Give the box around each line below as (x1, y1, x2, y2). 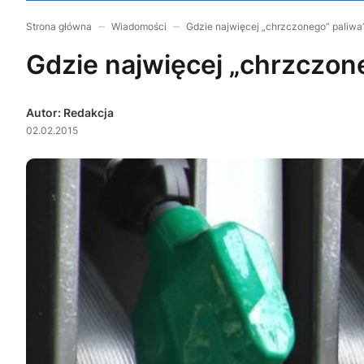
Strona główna (26, 20, 92, 33)
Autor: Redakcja (26, 106, 114, 120)
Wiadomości (111, 20, 167, 33)
